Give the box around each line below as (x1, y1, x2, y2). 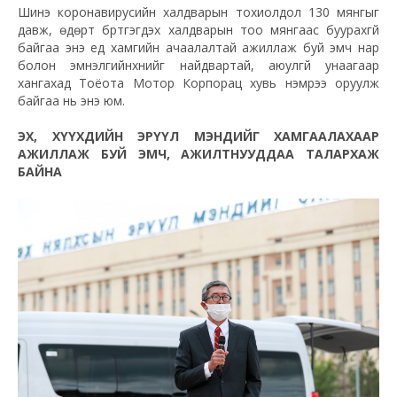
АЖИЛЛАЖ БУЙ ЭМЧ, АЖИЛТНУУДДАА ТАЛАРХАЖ (18, 145, 379, 163)
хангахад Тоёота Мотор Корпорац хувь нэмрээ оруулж (18, 74, 379, 92)
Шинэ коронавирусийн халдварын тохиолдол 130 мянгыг (18, 4, 379, 21)
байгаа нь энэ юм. (18, 92, 125, 110)
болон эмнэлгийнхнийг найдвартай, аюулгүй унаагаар (18, 57, 379, 74)
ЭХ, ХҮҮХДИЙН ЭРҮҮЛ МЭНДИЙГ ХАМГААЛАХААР (18, 128, 379, 145)
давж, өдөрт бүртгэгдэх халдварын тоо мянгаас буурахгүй (18, 21, 379, 39)
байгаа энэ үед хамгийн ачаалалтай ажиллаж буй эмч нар (18, 39, 379, 57)
